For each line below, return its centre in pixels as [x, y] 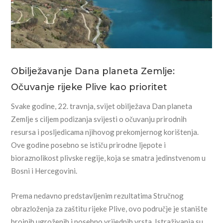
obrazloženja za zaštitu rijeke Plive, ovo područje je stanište [110, 209]
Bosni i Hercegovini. [44, 171]
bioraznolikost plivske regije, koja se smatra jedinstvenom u [109, 158]
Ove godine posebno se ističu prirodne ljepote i [89, 145]
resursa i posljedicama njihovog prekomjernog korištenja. [105, 132]
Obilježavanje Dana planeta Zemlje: [93, 71]
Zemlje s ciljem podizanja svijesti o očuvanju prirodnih [99, 119]
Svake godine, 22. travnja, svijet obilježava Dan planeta [102, 106]
